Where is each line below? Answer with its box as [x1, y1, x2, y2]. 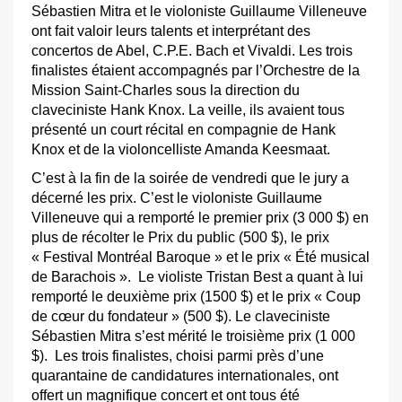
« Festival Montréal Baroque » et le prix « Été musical [31, 249, 370, 265]
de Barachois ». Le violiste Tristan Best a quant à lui [31, 269, 363, 284]
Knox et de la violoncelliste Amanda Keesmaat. [31, 142, 330, 157]
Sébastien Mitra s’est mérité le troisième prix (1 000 [31, 328, 355, 344]
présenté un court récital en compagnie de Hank [31, 122, 336, 137]
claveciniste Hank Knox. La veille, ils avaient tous [31, 102, 345, 118]
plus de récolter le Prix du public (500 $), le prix [31, 230, 329, 245]
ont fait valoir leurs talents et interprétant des [31, 23, 310, 39]
